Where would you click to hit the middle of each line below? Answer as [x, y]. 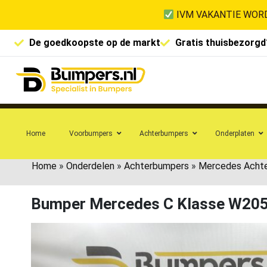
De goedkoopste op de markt [95, 43]
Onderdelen [90, 166]
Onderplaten [235, 133]
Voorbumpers [91, 133]
